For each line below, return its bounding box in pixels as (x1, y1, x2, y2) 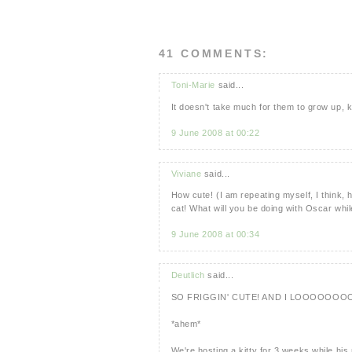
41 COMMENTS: (158, 47, 269, 60)
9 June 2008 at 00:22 (170, 127, 260, 137)
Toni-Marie (170, 80, 215, 90)
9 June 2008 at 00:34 (170, 229, 260, 240)
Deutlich (170, 270, 205, 280)
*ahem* (170, 318, 201, 328)
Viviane (170, 168, 202, 178)
